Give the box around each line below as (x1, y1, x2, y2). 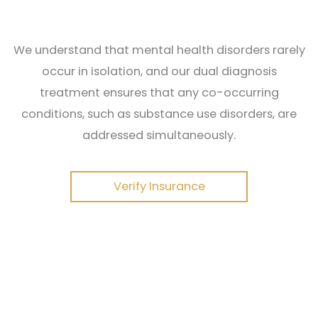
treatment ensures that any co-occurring (39, 84, 279, 102)
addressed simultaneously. (82, 127, 236, 144)
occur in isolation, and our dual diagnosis (41, 63, 277, 80)
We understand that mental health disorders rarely (13, 42, 305, 59)
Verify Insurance (113, 178, 205, 195)
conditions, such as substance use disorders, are (21, 106, 297, 123)
